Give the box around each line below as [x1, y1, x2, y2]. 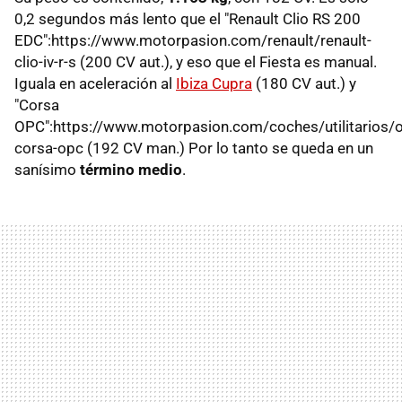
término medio [80, 161, 182, 179]
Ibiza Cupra [176, 74, 252, 93]
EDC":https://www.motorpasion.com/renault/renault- [14, 31, 371, 50]
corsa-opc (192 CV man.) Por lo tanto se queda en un [14, 139, 373, 158]
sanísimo [14, 161, 80, 179]
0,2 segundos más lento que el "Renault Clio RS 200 [14, 10, 361, 29]
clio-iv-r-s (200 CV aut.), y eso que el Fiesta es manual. [14, 53, 377, 72]
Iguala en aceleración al [14, 74, 176, 93]
